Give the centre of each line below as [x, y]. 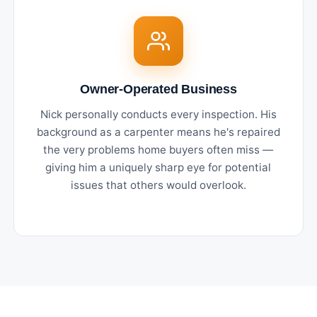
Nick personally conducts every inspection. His [158, 114]
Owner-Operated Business [158, 88]
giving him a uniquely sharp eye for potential [158, 167]
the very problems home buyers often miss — [158, 149]
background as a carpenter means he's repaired [158, 132]
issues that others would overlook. [158, 185]
